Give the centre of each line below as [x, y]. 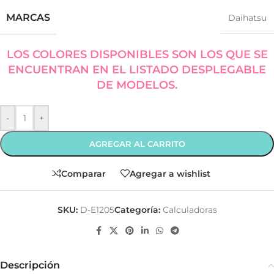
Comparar [83, 173]
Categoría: [137, 210]
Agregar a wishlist [170, 173]
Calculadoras [190, 210]
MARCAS [28, 17]
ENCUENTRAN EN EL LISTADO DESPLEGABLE [137, 70]
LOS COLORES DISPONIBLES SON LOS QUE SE [137, 54]
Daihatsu [247, 18]
